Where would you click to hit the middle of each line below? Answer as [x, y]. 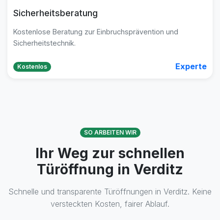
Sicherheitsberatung [55, 13]
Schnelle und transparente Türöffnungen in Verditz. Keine [110, 192]
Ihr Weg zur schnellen [110, 153]
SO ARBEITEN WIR [110, 132]
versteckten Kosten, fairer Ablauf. [110, 204]
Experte [191, 66]
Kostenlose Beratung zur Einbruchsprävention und [96, 32]
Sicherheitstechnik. [44, 43]
